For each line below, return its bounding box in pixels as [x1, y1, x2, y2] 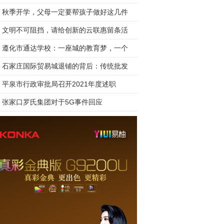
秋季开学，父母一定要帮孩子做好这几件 [2, 8, 128, 16]
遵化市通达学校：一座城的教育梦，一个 [2, 44, 128, 52]
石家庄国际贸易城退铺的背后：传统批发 [2, 62, 128, 70]
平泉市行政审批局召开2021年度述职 [2, 80, 116, 88]
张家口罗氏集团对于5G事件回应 [2, 98, 102, 106]
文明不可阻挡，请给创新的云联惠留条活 [2, 26, 128, 34]
